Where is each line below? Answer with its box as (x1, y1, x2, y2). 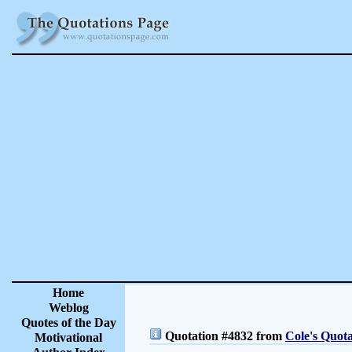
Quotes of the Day (20, 316, 116, 329)
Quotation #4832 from (162, 329, 285, 343)
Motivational (35, 331, 102, 344)
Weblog (48, 301, 89, 314)
